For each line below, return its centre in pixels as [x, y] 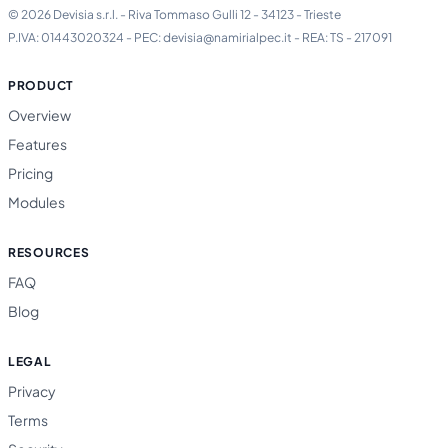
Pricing [30, 172]
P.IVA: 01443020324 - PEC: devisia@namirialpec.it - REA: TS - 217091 [200, 37]
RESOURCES [49, 252]
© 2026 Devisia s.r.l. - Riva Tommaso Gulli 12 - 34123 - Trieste [174, 15]
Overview [39, 114]
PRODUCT [41, 85]
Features [37, 143]
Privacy [32, 390]
